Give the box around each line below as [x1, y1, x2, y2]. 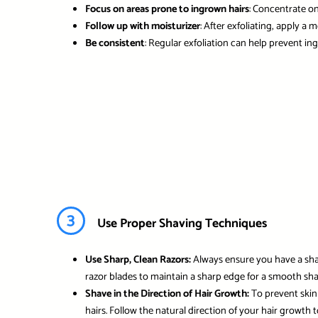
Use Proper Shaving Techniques [97, 214, 267, 234]
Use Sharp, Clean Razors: [84, 251, 191, 268]
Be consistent [84, 35, 145, 53]
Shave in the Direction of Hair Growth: [84, 285, 249, 302]
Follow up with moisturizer [84, 18, 200, 35]
